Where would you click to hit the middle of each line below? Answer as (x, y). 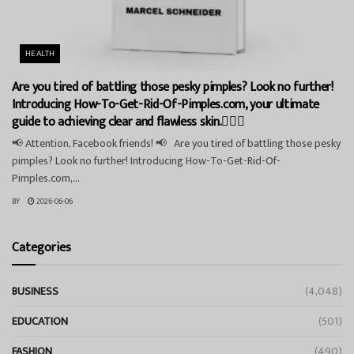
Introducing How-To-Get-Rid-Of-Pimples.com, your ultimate (166, 105)
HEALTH (40, 54)
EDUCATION (40, 322)
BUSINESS (35, 292)
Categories (41, 248)
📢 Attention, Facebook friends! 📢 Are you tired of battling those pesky (176, 144)
